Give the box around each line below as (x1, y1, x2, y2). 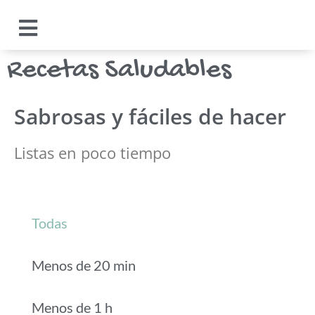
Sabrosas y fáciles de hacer (14, 102, 286, 131)
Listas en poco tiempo (14, 142, 171, 163)
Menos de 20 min (32, 257, 136, 274)
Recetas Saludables (7, 54, 231, 87)
